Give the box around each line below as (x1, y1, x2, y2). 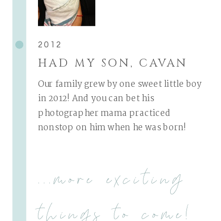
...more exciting (38, 165, 186, 187)
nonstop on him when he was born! (38, 120, 191, 136)
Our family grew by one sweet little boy (38, 77, 202, 92)
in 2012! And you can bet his (38, 92, 154, 107)
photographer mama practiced (38, 106, 171, 121)
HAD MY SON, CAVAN (38, 56, 188, 72)
